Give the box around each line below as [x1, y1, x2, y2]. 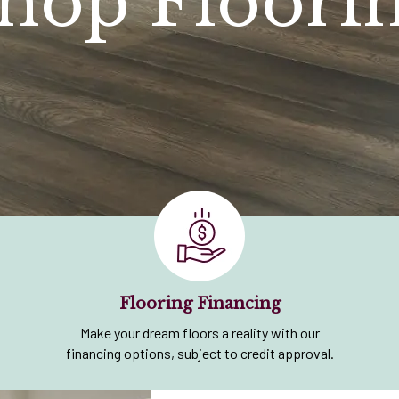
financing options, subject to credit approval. [65, 345, 334, 362]
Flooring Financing [118, 294, 281, 313]
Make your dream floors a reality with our [79, 324, 320, 341]
